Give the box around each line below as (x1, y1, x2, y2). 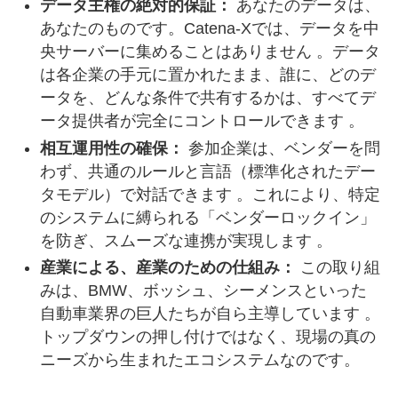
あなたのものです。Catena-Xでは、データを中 (39, 20, 379, 38)
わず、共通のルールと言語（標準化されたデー (39, 162, 376, 180)
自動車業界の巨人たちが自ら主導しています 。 (39, 305, 380, 322)
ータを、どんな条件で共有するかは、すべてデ (39, 89, 376, 107)
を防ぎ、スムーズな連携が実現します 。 (39, 231, 341, 250)
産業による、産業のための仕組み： (39, 259, 296, 276)
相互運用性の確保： (39, 139, 184, 157)
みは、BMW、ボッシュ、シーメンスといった (39, 282, 367, 299)
